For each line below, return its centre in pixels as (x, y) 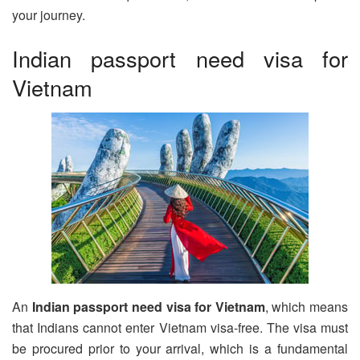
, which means (306, 307)
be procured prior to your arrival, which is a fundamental (180, 349)
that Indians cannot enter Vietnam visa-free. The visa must (180, 328)
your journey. (49, 15)
